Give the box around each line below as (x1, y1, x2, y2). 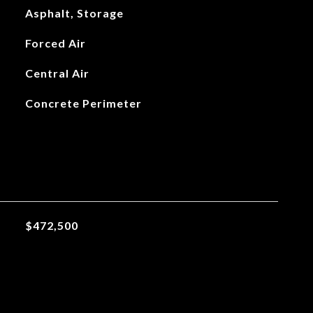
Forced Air (24, 36, 86, 50)
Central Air (24, 66, 89, 80)
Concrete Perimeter (24, 96, 142, 110)
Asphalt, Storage (24, 6, 124, 20)
